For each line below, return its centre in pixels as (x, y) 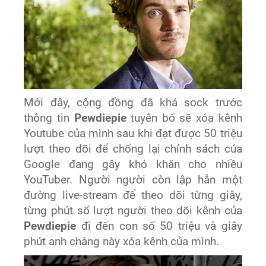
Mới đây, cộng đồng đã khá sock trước (133, 102)
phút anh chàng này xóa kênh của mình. (122, 241)
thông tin (49, 118)
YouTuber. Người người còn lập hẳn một (133, 180)
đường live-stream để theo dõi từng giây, (133, 195)
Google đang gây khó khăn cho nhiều (133, 164)
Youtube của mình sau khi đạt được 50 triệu (133, 133)
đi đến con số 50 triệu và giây (161, 226)
